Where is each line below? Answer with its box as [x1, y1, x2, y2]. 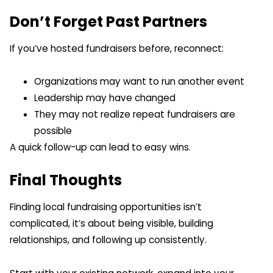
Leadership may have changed [34, 91, 175, 104]
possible [34, 124, 72, 137]
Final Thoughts [10, 170, 122, 191]
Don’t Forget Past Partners [10, 11, 207, 32]
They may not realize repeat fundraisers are [34, 107, 235, 121]
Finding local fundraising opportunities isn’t [10, 200, 202, 214]
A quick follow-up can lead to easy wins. [10, 140, 191, 154]
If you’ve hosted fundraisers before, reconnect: [10, 41, 224, 55]
